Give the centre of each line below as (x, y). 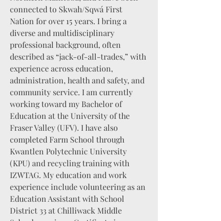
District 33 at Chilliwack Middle (66, 210)
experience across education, (61, 68)
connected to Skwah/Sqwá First (66, 9)
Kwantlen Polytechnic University (68, 151)
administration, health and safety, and (77, 80)
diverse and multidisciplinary (62, 33)
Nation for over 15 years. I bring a (68, 21)
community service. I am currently (71, 92)
